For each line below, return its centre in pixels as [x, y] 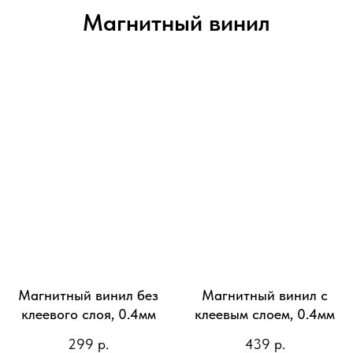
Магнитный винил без [88, 295]
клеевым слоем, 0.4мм [265, 314]
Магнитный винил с [265, 295]
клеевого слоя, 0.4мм [88, 314]
